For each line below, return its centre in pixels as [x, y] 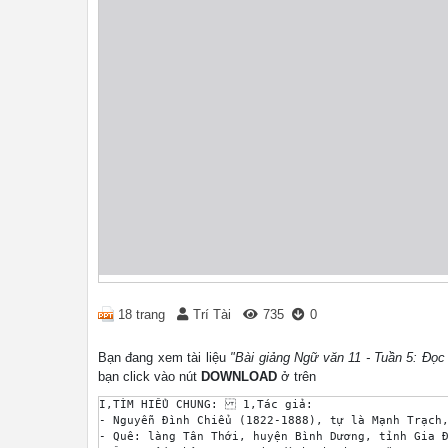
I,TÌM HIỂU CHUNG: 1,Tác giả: [209, 404]
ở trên [296, 376]
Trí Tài [212, 314]
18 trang [141, 314]
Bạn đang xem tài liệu [164, 357]
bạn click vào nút [149, 376]
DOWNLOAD [239, 376]
